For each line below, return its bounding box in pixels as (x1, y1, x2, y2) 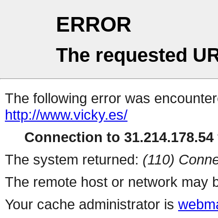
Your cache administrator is (5, 196, 178, 213)
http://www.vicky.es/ (5, 107, 127, 123)
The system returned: (5, 151, 143, 168)
